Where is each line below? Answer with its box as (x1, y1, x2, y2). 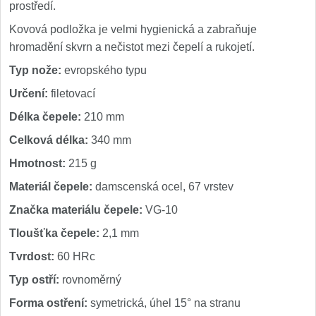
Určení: (9, 87, 48, 99)
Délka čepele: (9, 111, 81, 123)
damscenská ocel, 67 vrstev (92, 181, 233, 193)
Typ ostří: (9, 274, 59, 286)
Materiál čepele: (9, 181, 92, 193)
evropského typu (61, 64, 147, 76)
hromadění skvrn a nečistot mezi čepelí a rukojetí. (9, 41, 255, 53)
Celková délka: (9, 134, 88, 146)
